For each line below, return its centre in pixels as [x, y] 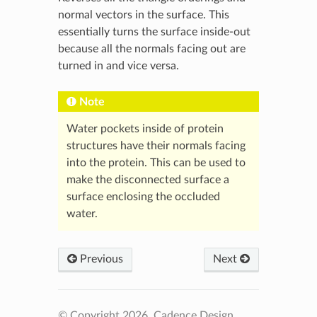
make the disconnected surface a [148, 179]
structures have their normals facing [156, 145]
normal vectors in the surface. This [143, 15]
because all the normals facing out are [151, 48]
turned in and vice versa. [118, 65]
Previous [100, 259]
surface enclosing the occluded [143, 196]
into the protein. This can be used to [156, 162]
